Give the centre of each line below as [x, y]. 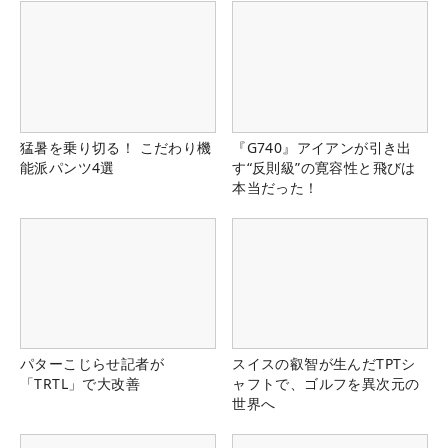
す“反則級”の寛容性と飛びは [324, 167]
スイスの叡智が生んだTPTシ [324, 363]
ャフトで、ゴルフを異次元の [326, 383]
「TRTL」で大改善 [80, 383]
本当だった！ [275, 187]
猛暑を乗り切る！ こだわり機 [116, 147]
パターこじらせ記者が [92, 363]
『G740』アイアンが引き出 [322, 147]
